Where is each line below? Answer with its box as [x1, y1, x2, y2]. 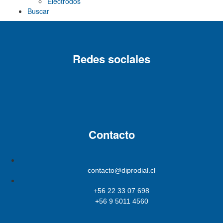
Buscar [27, 6, 49, 16]
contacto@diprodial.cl [88, 166, 155, 175]
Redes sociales [73, 51, 150, 67]
